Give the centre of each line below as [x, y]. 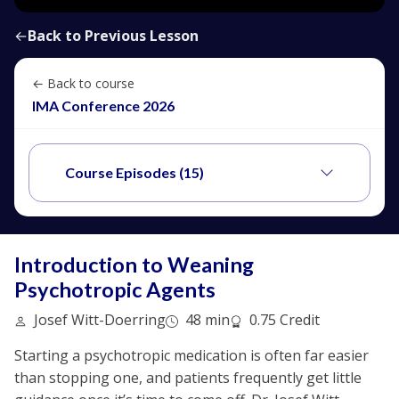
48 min [206, 320]
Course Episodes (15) [134, 172]
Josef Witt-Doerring [98, 320]
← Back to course [83, 83]
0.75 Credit [283, 320]
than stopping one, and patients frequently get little [188, 378]
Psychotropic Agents [115, 289]
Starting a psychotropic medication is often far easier [191, 355]
